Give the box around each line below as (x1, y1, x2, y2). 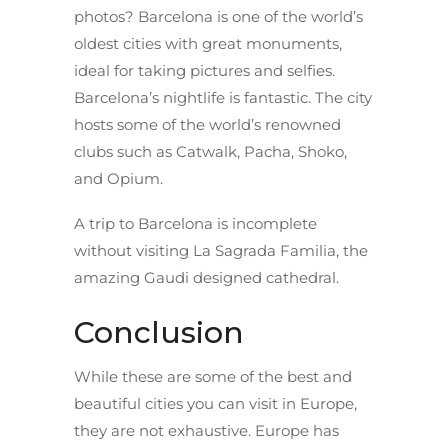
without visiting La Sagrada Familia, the (74, 240, 368, 260)
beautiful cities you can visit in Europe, (74, 393, 357, 413)
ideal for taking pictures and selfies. (74, 60, 335, 80)
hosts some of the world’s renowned (74, 114, 341, 134)
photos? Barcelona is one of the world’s (74, 6, 363, 26)
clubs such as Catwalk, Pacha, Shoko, (74, 141, 347, 161)
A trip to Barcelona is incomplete (74, 213, 317, 233)
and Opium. (74, 168, 163, 188)
